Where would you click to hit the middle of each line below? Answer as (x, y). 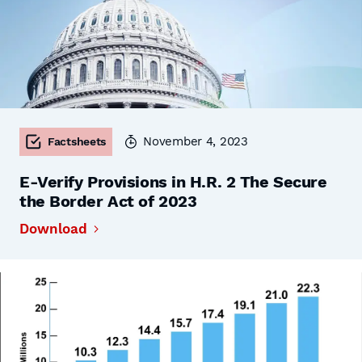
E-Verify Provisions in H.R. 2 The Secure (173, 181)
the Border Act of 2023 (108, 201)
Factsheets (77, 142)
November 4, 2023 (196, 142)
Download (53, 228)
